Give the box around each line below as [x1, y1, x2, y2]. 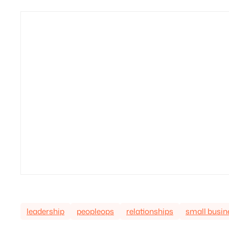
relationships [126, 205, 173, 217]
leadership [27, 205, 64, 217]
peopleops [77, 205, 114, 217]
